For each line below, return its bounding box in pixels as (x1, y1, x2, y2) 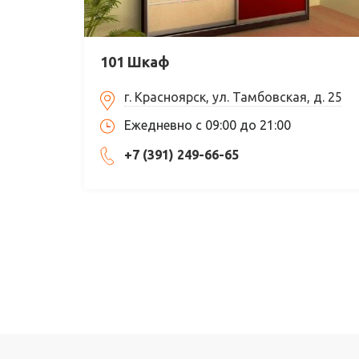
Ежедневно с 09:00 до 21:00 (123, 117, 291, 132)
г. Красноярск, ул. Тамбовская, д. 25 (123, 89, 342, 104)
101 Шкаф (99, 53, 170, 70)
